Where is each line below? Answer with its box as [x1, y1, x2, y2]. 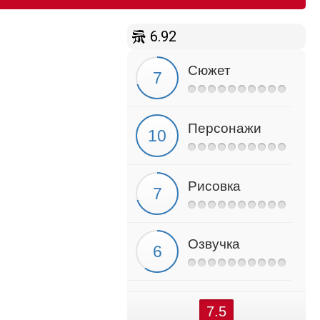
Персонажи [188, 121, 261, 136]
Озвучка [188, 236, 240, 251]
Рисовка [188, 179, 241, 194]
